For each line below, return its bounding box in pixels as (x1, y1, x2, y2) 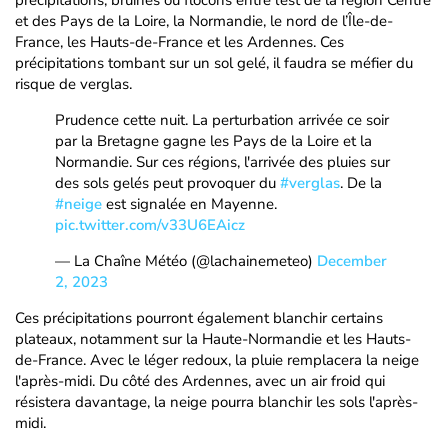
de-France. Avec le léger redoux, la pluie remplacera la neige (15, 350, 419, 370)
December (317, 251, 387, 271)
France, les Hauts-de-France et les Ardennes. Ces (15, 32, 344, 52)
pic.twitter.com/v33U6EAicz (55, 215, 245, 235)
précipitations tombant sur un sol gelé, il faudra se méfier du (15, 53, 413, 73)
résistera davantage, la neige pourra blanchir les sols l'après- (15, 392, 418, 412)
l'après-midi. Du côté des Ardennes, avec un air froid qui (15, 371, 385, 391)
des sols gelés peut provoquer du (55, 173, 280, 193)
